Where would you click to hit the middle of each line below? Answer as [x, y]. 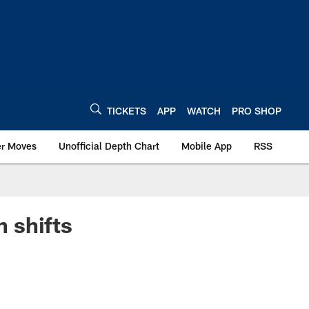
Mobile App [207, 146]
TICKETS [127, 110]
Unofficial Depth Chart [109, 146]
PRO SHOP [257, 110]
